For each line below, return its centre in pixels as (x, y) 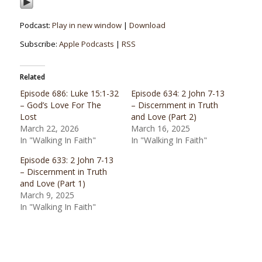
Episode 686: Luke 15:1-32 (69, 94)
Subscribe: (39, 44)
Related (32, 77)
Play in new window (87, 25)
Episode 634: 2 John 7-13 (177, 94)
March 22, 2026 (49, 129)
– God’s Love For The (60, 105)
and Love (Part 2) (163, 117)
